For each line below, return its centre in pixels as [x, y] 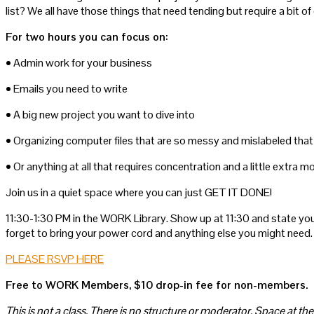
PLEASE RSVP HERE [55, 259]
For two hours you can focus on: [87, 36]
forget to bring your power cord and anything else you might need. [159, 233]
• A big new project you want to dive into [100, 114]
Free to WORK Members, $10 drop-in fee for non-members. [157, 285]
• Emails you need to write [67, 88]
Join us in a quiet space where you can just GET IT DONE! [139, 192]
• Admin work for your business [79, 62]
